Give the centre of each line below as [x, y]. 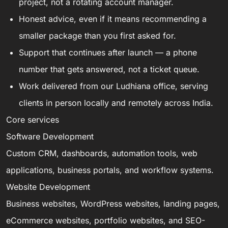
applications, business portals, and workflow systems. [110, 170]
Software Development [50, 136]
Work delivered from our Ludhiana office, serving [113, 86]
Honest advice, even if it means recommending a [113, 19]
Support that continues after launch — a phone [108, 52]
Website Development [48, 187]
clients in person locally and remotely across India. [116, 103]
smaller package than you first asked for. [97, 35]
